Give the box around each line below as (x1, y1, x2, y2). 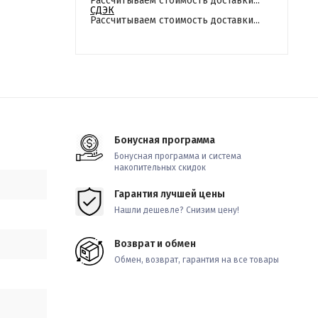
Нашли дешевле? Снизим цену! (114, 205, 239, 215)
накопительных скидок (114, 163, 206, 172)
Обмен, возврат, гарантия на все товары (114, 255, 279, 265)
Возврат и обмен (114, 238, 196, 250)
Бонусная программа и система (114, 151, 241, 161)
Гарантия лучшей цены (114, 188, 225, 200)
